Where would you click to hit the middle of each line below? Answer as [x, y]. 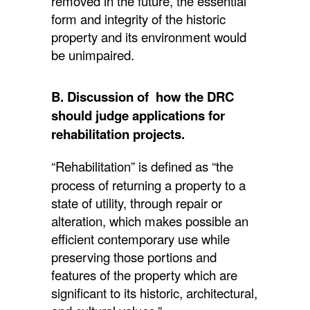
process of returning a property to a [148, 184]
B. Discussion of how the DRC [143, 96]
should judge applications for [138, 115]
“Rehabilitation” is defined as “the [142, 166]
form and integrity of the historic [138, 18]
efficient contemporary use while [140, 238]
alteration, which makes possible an [150, 220]
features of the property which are [144, 274]
